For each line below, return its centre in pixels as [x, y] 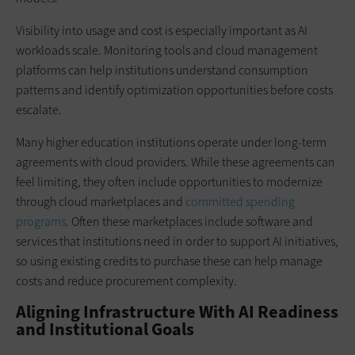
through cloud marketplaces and [101, 202]
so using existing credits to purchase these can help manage [169, 261]
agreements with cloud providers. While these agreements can [176, 162]
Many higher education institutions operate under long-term [171, 143]
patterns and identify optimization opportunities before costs [174, 90]
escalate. [39, 110]
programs [41, 222]
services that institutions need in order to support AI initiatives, [177, 242]
